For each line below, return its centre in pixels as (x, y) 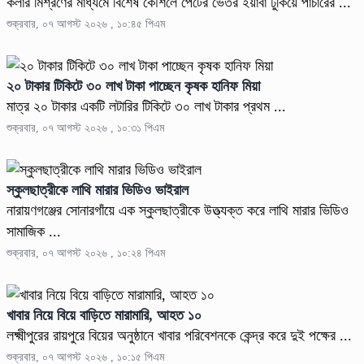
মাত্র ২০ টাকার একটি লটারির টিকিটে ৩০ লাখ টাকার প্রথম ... (146, 107)
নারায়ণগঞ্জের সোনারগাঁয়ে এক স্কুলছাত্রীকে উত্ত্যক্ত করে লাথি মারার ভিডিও (178, 211)
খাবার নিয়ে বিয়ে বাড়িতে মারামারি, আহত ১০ (104, 316)
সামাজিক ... (34, 232)
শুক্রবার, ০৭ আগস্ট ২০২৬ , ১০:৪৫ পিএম (86, 24)
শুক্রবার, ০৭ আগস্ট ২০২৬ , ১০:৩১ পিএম (85, 128)
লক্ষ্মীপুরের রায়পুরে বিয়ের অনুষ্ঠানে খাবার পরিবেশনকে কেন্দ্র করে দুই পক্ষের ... (179, 336)
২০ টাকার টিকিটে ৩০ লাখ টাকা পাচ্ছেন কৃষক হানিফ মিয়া (133, 87)
